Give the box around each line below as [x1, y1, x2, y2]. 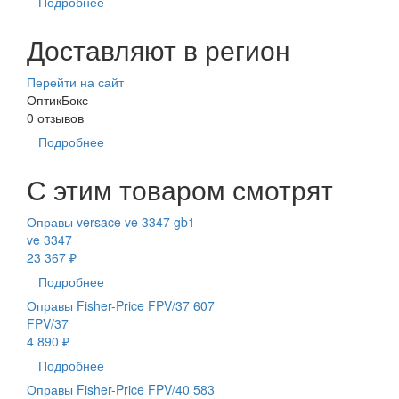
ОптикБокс [27, 90, 88, 109]
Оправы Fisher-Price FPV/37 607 [27, 296, 215, 314]
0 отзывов [27, 108, 84, 126]
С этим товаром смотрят [27, 169, 333, 208]
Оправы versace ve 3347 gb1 [27, 212, 195, 231]
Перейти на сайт [27, 72, 124, 91]
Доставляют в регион [27, 29, 290, 69]
